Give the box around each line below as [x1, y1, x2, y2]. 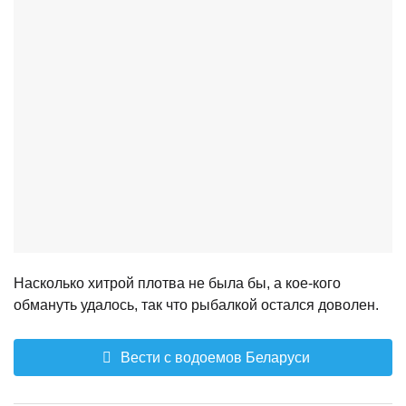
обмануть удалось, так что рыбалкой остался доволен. [14, 296, 379, 313]
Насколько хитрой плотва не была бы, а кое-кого [14, 275, 341, 291]
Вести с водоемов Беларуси [116, 349, 310, 365]
